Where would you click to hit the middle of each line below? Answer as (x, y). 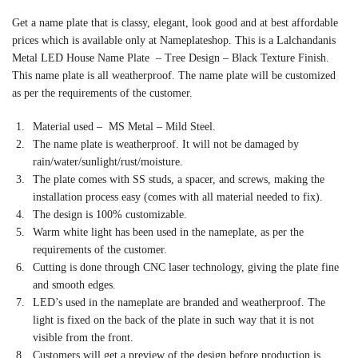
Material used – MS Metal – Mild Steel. (124, 126)
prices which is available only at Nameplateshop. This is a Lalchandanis (174, 41)
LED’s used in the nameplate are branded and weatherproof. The (179, 302)
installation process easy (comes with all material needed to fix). (178, 197)
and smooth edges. (74, 284)
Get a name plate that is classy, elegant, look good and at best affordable (175, 23)
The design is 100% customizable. (110, 214)
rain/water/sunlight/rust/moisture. (108, 161)
